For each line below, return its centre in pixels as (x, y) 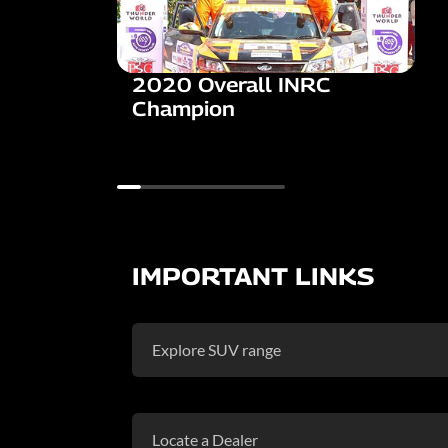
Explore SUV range (216, 349)
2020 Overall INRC (231, 84)
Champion (183, 108)
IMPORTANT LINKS (253, 275)
